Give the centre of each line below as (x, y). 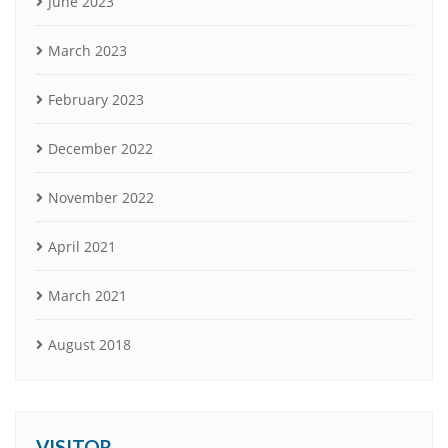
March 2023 (87, 50)
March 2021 (87, 295)
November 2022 (101, 197)
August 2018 (89, 344)
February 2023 (96, 99)
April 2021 (82, 246)
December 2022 (100, 148)
